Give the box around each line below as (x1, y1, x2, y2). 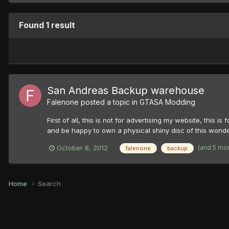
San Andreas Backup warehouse (47, 84, 204, 97)
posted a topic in (79, 97, 140, 106)
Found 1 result (19, 19, 75, 30)
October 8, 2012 (57, 143, 108, 152)
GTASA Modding (140, 97, 195, 106)
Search (38, 179, 61, 188)
